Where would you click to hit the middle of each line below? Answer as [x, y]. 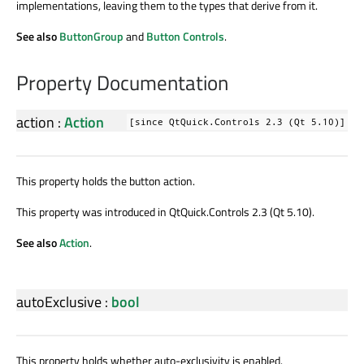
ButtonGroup [91, 37]
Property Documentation [122, 83]
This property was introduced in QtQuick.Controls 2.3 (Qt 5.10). [165, 212]
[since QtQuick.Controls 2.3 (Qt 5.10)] [237, 122]
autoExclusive [59, 302]
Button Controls [185, 37]
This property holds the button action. [106, 181]
